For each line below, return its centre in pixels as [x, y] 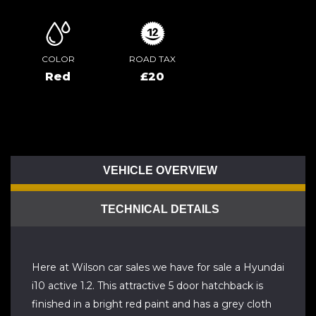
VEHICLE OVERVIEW [160, 170]
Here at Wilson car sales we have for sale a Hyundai [158, 267]
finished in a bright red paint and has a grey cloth [152, 304]
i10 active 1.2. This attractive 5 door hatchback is [147, 286]
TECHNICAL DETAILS [160, 209]
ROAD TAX [153, 59]
